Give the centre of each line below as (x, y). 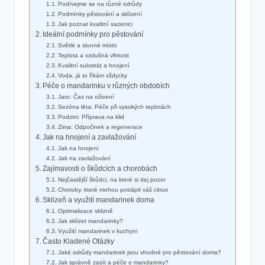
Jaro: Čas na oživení (86, 97)
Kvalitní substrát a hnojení (94, 66)
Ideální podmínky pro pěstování (93, 35)
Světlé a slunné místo (88, 46)
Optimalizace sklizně (86, 211)
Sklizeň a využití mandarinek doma (99, 200)
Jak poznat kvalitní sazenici (96, 24)
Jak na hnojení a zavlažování (90, 138)
